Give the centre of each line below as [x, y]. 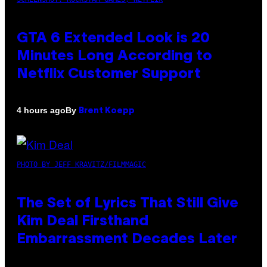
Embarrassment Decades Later [127, 239]
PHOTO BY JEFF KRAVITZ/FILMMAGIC [81, 164]
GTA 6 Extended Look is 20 [113, 38]
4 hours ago [41, 111]
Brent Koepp [107, 111]
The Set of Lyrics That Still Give [128, 204]
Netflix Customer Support [109, 74]
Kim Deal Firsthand [83, 221]
